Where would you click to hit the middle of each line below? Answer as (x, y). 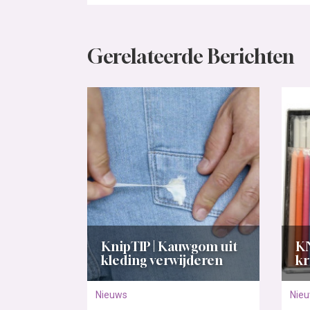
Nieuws (111, 295)
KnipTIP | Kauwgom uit (170, 247)
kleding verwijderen (162, 261)
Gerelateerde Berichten (191, 56)
